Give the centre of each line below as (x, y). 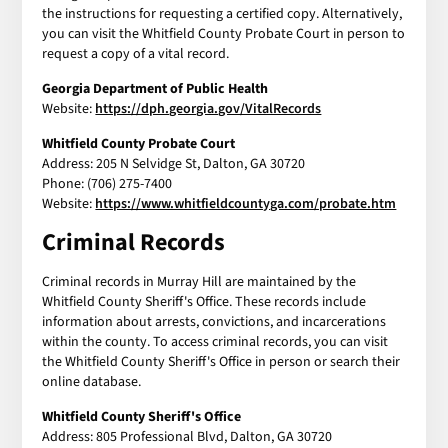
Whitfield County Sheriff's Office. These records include (204, 301)
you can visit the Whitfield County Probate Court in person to (224, 33)
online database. (92, 381)
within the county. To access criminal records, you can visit (215, 341)
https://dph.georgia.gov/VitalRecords (208, 108)
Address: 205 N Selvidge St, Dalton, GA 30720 (174, 163)
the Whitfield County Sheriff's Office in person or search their (221, 361)
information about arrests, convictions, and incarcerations (214, 321)
